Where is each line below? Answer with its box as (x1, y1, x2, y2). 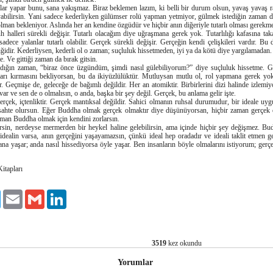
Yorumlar (118, 257, 153, 268)
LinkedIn (66, 190, 93, 199)
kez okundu (166, 239, 202, 247)
